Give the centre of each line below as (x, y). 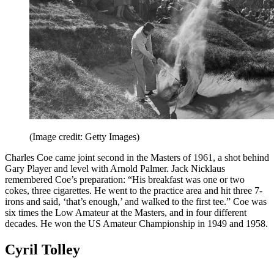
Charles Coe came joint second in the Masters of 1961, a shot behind (137, 157)
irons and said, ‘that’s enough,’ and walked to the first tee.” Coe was (136, 201)
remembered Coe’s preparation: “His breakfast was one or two (125, 179)
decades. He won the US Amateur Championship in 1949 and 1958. (136, 223)
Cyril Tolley (43, 249)
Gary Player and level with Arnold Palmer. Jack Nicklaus (115, 168)
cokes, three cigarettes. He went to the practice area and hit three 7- (134, 190)
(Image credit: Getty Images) (84, 136)
